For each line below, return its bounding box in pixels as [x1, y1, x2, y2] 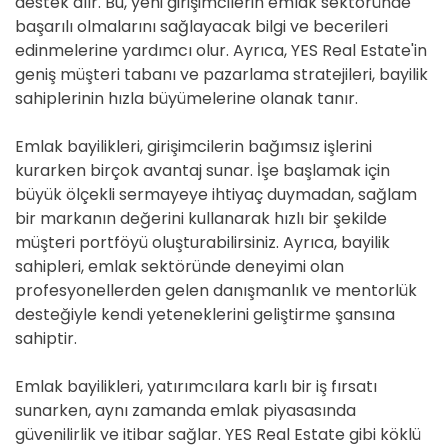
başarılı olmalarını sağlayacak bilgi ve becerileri [15, 15, 388, 38]
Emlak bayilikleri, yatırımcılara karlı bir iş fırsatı [15, 375, 377, 398]
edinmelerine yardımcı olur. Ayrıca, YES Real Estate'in [15, 39, 427, 62]
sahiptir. [15, 327, 77, 350]
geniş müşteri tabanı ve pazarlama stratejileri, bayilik [15, 63, 428, 86]
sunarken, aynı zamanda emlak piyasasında [15, 399, 356, 422]
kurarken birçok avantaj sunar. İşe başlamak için [15, 159, 390, 182]
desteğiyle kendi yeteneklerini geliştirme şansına [15, 303, 395, 326]
